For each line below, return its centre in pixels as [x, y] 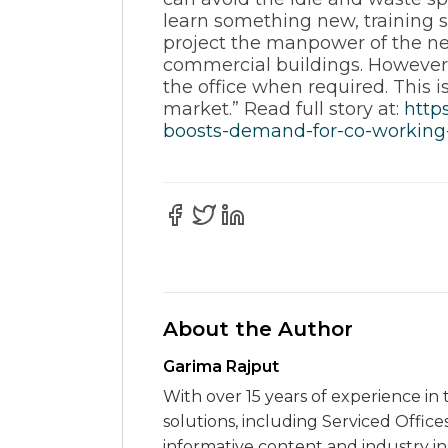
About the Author [258, 329]
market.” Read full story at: [283, 109]
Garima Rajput [221, 366]
